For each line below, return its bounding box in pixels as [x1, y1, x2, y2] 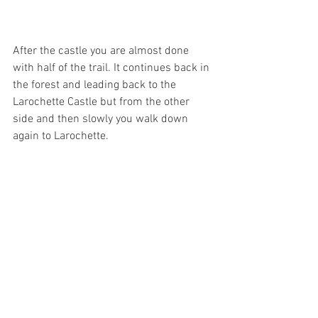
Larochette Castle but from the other [13, 94, 192, 109]
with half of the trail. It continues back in [13, 60, 212, 75]
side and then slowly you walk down [13, 111, 191, 126]
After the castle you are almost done [13, 43, 192, 58]
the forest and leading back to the [13, 77, 179, 92]
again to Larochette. [13, 128, 111, 143]
